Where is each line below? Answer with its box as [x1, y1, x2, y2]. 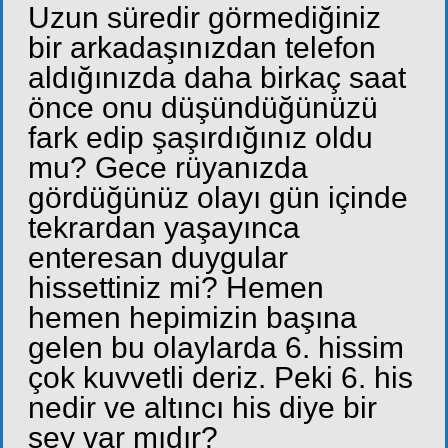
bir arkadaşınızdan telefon [28, 30, 376, 64]
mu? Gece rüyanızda [28, 150, 308, 184]
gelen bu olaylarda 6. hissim [28, 330, 404, 364]
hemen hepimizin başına [28, 300, 357, 334]
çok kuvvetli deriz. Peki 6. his [28, 360, 413, 394]
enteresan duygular [28, 240, 288, 274]
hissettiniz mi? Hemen [28, 270, 324, 304]
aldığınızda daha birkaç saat [28, 60, 406, 94]
